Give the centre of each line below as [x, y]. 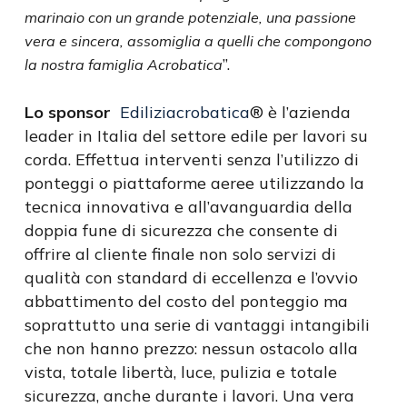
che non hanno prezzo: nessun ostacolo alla [191, 348]
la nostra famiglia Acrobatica [123, 65]
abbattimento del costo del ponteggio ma [186, 301]
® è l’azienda [300, 112]
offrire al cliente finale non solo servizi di [180, 254]
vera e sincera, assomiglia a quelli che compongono [198, 41]
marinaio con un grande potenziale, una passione [190, 17]
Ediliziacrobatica [184, 112]
